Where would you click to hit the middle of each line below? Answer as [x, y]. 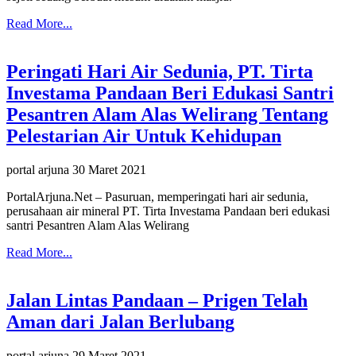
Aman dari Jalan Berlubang [120, 321]
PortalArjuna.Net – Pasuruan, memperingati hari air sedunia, [157, 196]
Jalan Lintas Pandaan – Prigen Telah [157, 300]
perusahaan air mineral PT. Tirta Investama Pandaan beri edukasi [168, 211]
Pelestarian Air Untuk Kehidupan [144, 135]
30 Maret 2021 [109, 169]
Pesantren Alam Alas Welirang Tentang [167, 114]
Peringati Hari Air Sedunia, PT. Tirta [160, 71]
